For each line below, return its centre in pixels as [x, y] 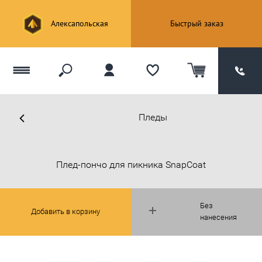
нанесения [218, 218]
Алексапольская [78, 23]
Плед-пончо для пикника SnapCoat [131, 164]
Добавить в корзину [65, 211]
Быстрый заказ [196, 23]
